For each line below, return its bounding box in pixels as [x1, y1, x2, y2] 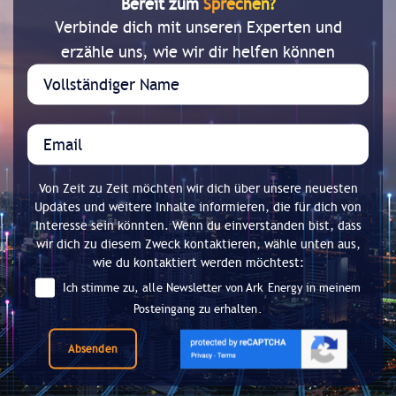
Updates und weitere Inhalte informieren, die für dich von [34, 199, 362, 215]
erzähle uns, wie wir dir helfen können [61, 42, 335, 62]
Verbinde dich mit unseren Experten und [54, 17, 342, 37]
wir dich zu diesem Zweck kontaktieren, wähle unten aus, [35, 236, 361, 252]
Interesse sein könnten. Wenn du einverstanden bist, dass [34, 217, 362, 233]
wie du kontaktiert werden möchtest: [92, 255, 304, 270]
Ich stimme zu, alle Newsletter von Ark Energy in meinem [62, 279, 362, 295]
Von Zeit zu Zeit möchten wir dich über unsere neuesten [38, 180, 358, 196]
